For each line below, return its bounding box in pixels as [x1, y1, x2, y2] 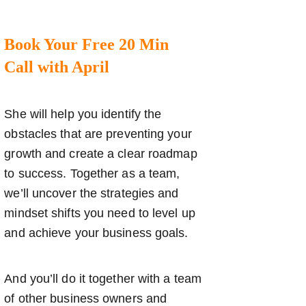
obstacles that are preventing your [4, 126, 192, 141]
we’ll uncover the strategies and [4, 186, 179, 200]
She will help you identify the [4, 107, 162, 121]
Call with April [4, 57, 110, 76]
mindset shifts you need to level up [4, 206, 195, 220]
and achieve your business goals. [4, 225, 189, 240]
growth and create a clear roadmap [4, 146, 197, 161]
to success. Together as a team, [4, 166, 180, 180]
